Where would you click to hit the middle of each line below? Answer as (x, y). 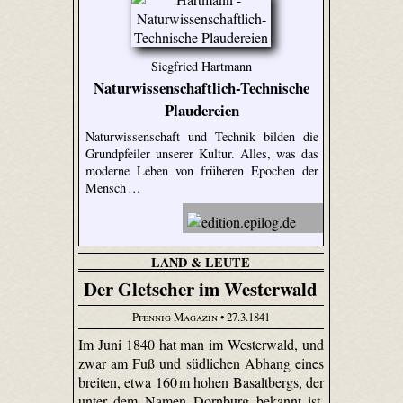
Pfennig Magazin (175, 317)
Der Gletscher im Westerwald (201, 288)
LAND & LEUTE (201, 262)
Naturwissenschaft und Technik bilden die (202, 137)
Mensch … (112, 188)
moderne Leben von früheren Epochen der (202, 171)
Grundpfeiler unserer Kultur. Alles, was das (202, 154)
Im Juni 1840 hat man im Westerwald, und (201, 344)
